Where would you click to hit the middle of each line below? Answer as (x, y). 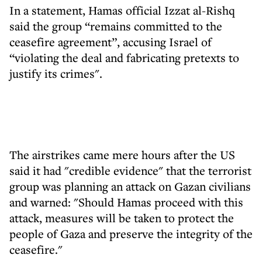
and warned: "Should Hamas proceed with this (126, 202)
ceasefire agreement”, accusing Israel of (111, 42)
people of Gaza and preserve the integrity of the (131, 234)
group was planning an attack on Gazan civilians (130, 186)
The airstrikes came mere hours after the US (122, 155)
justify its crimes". (56, 73)
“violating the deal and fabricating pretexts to (124, 58)
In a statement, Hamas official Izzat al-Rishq (122, 10)
